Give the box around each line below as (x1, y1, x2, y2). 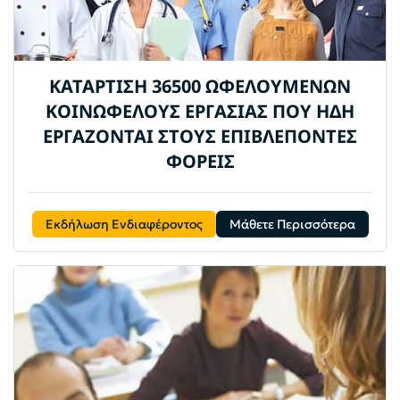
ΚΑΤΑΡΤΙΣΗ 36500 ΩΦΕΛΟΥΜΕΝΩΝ (49, 74, 351, 99)
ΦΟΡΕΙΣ (165, 149, 235, 174)
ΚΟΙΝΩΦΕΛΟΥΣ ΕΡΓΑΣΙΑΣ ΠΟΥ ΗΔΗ (46, 99, 354, 124)
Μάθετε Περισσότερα (229, 216, 355, 233)
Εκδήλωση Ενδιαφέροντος (45, 216, 203, 233)
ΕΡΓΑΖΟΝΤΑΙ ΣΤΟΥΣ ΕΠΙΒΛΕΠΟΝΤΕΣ (43, 124, 357, 149)
